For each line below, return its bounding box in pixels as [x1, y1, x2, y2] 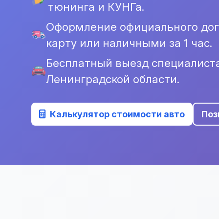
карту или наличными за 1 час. [46, 36, 212, 49]
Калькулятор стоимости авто [50, 109, 185, 119]
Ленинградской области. [46, 72, 179, 86]
